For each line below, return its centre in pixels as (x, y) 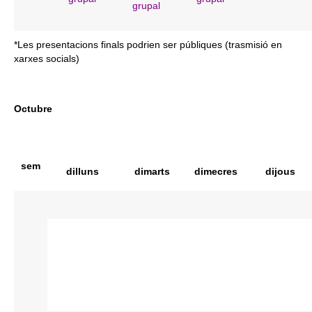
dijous (280, 171)
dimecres (216, 171)
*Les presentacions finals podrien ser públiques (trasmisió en (148, 44)
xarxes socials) (47, 58)
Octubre (33, 108)
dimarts (152, 171)
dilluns (82, 171)
